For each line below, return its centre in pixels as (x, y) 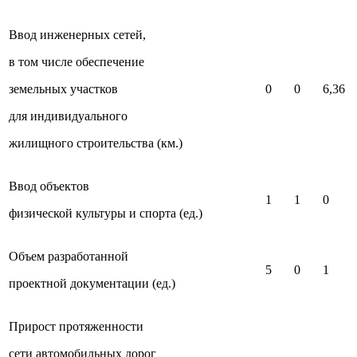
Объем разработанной (69, 256)
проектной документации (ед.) (92, 283)
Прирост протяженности (76, 326)
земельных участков (63, 88)
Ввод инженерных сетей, (77, 34)
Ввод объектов (49, 186)
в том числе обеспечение (76, 61)
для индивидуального (68, 116)
